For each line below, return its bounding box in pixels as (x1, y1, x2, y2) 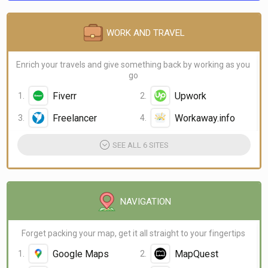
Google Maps (53, 248, 109, 260)
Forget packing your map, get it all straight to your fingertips (21, 229, 245, 238)
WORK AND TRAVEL (106, 28, 185, 38)
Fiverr (53, 90, 77, 102)
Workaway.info (174, 112, 235, 124)
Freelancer (53, 112, 97, 124)
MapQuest (174, 248, 218, 260)
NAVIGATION (120, 196, 171, 207)
